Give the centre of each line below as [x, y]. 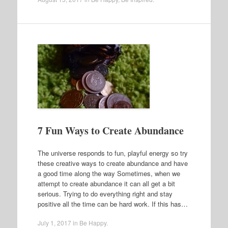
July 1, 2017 [54, 223]
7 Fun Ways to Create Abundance [110, 131]
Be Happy [93, 223]
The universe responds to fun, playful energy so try [112, 153]
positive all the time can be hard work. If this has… [112, 204]
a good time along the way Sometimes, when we [109, 173]
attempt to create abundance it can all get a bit [106, 183]
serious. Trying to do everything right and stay [105, 193]
